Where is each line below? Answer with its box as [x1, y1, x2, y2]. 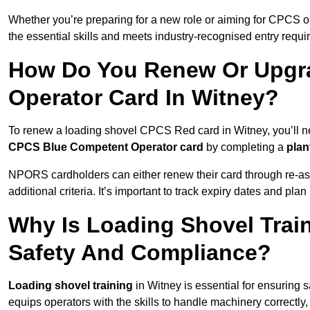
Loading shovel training [8, 280, 133, 292]
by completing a [203, 141, 286, 154]
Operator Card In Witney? [8, 85, 279, 111]
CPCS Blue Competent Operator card [8, 141, 203, 154]
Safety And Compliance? [8, 240, 271, 266]
